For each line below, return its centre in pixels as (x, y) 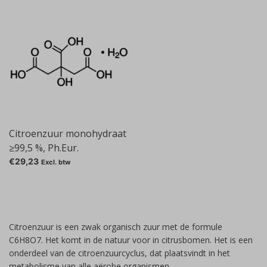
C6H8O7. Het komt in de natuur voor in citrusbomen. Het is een (131, 240)
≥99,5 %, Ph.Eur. (44, 148)
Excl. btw (56, 162)
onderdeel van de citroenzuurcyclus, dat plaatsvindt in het (119, 253)
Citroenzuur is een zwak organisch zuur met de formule (116, 227)
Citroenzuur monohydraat (68, 133)
